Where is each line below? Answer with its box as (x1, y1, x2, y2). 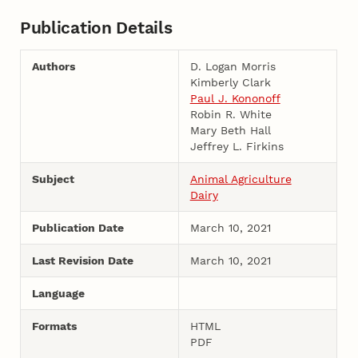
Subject (31, 172, 74, 185)
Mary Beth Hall (189, 123, 271, 137)
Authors (31, 59, 75, 73)
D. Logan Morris (189, 59, 276, 73)
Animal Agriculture (189, 172, 292, 185)
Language (31, 286, 85, 300)
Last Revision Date (31, 253, 133, 267)
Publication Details (19, 17, 173, 38)
